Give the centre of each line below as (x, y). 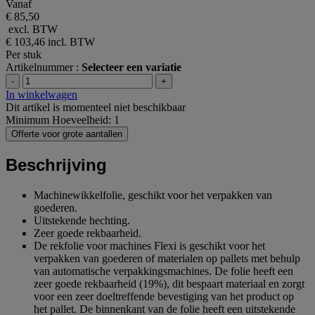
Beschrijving (56, 165)
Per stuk (24, 55)
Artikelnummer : (44, 67)
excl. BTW (32, 30)
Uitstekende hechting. (82, 221)
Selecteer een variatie (131, 67)
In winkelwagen (41, 95)
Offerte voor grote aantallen (67, 134)
